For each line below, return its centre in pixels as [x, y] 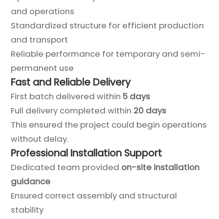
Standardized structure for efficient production [108, 25]
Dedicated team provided [66, 167]
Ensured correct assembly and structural [94, 195]
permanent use [43, 68]
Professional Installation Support [87, 153]
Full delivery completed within [72, 110]
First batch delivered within [67, 96]
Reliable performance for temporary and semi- [108, 54]
